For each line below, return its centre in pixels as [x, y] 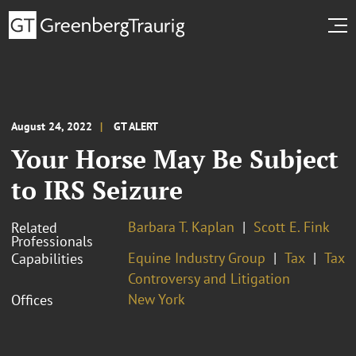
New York [157, 299]
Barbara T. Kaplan [181, 226]
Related [34, 227]
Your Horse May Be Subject [175, 159]
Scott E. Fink [292, 226]
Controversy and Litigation [209, 278]
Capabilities [47, 258]
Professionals [52, 241]
